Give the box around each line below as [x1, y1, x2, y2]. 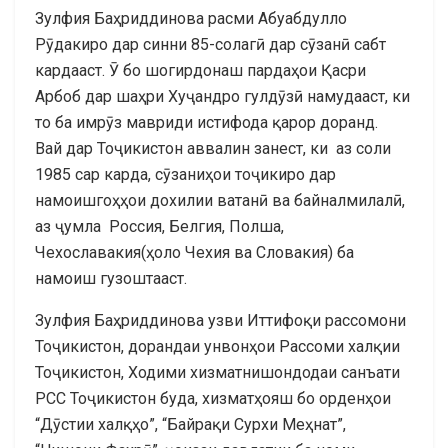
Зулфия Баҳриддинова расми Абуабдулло [35, 8, 347, 28]
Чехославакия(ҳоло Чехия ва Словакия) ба [35, 242, 354, 262]
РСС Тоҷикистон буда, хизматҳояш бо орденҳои [35, 388, 391, 408]
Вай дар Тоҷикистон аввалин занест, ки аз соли [35, 138, 391, 158]
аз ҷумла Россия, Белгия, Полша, [35, 216, 284, 236]
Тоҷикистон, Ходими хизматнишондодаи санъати [35, 362, 400, 382]
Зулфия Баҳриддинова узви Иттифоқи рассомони [35, 310, 406, 330]
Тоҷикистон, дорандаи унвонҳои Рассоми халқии [35, 336, 400, 356]
